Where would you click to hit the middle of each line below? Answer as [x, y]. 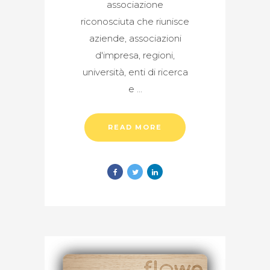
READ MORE [135, 127]
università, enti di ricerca [135, 72]
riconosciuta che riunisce [135, 22]
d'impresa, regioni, [135, 55]
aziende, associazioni [135, 39]
